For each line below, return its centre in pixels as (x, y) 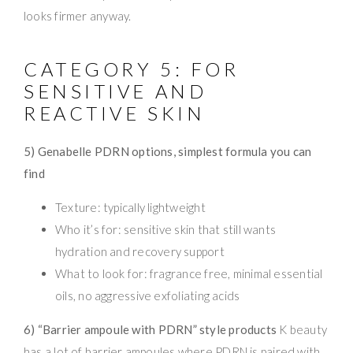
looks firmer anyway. (78, 15)
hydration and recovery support (140, 251)
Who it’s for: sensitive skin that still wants (166, 229)
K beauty (302, 329)
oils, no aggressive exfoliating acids (148, 295)
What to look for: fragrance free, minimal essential (189, 273)
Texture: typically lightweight (130, 207)
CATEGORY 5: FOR (132, 69)
